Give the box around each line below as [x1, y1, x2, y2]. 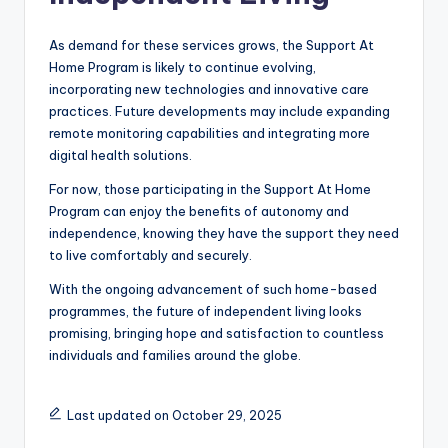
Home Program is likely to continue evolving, [49, 58, 316, 75]
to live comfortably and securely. [49, 246, 252, 263]
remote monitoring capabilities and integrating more [49, 124, 370, 141]
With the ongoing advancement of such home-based [49, 280, 377, 297]
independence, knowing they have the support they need [49, 224, 399, 241]
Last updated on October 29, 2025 [66, 407, 282, 423]
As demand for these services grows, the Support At [49, 36, 374, 53]
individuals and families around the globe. [49, 346, 301, 363]
